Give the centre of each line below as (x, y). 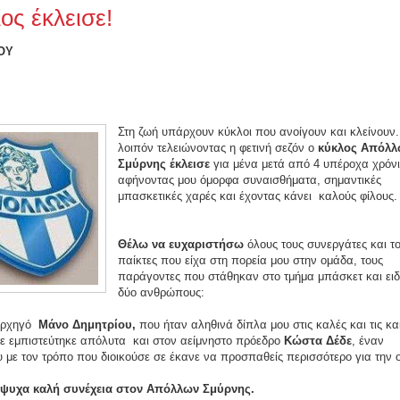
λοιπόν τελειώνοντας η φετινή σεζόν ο (218, 148)
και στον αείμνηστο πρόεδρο (208, 341)
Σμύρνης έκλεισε (164, 164)
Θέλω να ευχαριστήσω (183, 245)
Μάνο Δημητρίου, (87, 325)
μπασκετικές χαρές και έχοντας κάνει (217, 196)
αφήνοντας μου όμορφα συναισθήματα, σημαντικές (250, 180)
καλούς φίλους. (358, 196)
